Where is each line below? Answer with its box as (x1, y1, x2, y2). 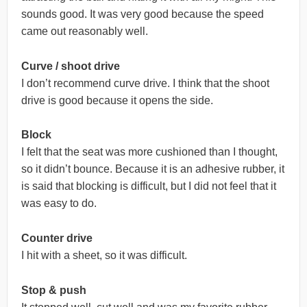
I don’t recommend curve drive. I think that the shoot (21, 77, 269, 89)
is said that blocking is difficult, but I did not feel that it (21, 180, 276, 193)
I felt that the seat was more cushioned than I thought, (21, 146, 278, 158)
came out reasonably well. (21, 25, 148, 38)
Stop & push (21, 284, 86, 296)
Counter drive (21, 232, 93, 244)
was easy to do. (21, 197, 97, 210)
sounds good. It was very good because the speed (21, 8, 264, 21)
